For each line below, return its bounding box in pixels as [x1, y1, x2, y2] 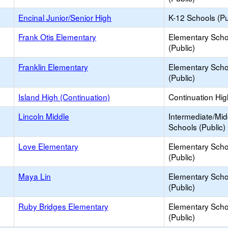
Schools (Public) [168, 121, 225, 132]
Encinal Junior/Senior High [18, 12, 111, 23]
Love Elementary [18, 140, 78, 152]
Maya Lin [18, 170, 51, 182]
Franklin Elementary [18, 61, 88, 72]
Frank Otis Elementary [18, 31, 96, 42]
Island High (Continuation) [18, 91, 110, 102]
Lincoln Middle [18, 110, 69, 122]
